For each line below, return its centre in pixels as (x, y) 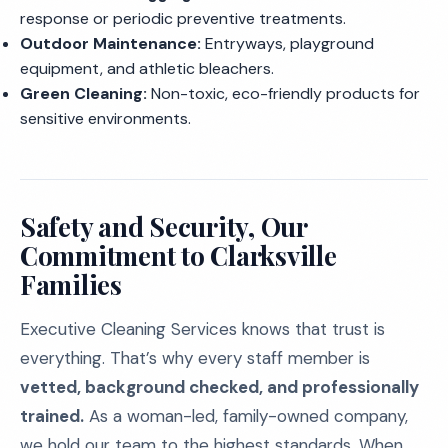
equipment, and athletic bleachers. (147, 68)
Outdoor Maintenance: (110, 43)
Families (71, 284)
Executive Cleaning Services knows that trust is (202, 329)
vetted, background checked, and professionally (219, 387)
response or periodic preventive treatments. (183, 18)
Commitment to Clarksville (178, 255)
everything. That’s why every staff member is (195, 358)
